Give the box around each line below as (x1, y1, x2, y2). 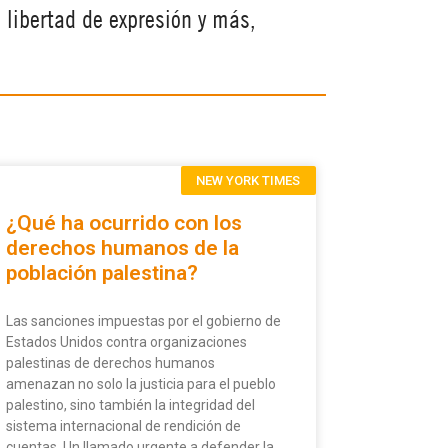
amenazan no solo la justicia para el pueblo (6, 376, 276, 393)
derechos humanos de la (6, 236, 239, 261)
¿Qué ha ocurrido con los (6, 211, 242, 236)
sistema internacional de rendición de (6, 418, 241, 435)
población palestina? (6, 261, 198, 286)
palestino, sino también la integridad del (6, 397, 255, 414)
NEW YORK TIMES (196, 173, 301, 189)
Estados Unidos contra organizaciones (6, 334, 247, 351)
